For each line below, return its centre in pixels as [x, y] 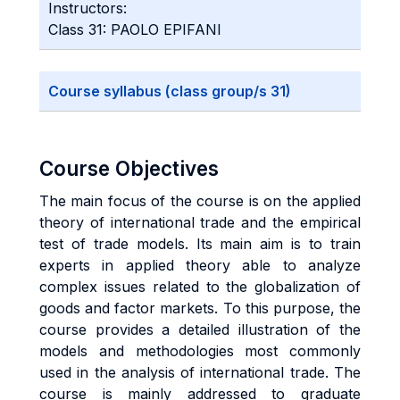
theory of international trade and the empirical [200, 222]
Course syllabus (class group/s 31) [170, 91]
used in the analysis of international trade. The [200, 372]
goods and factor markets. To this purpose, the [200, 308]
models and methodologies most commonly [200, 351]
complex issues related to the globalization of [200, 287]
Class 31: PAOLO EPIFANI [135, 29]
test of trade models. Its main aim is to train [200, 244]
